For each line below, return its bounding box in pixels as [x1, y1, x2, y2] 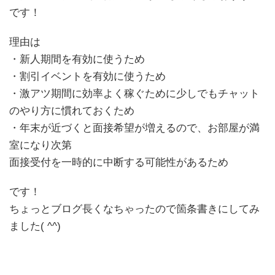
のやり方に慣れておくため [9, 105, 134, 117]
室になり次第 [9, 139, 72, 152]
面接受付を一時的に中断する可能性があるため [9, 157, 228, 169]
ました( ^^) [9, 220, 61, 233]
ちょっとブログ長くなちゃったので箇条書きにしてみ [9, 203, 260, 215]
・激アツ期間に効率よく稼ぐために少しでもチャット [9, 88, 260, 100]
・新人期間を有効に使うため [9, 53, 145, 66]
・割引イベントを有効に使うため [9, 71, 166, 83]
